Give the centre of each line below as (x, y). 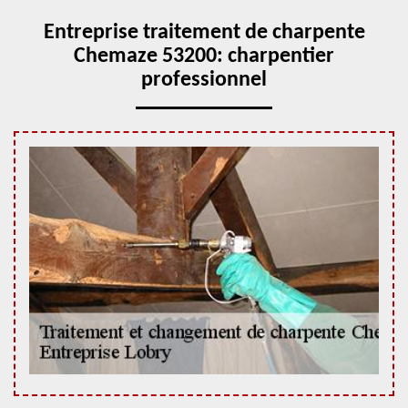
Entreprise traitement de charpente (204, 33)
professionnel (204, 80)
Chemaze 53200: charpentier (204, 56)
